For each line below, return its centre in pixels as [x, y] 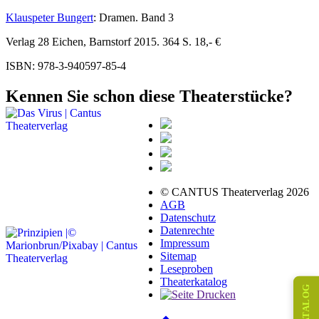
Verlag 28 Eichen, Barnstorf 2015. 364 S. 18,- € [113, 42]
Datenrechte [187, 231]
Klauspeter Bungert [49, 18]
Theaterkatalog [194, 282]
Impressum [185, 244]
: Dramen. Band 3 [134, 18]
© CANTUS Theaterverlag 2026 [235, 192]
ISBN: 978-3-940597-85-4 [66, 66]
